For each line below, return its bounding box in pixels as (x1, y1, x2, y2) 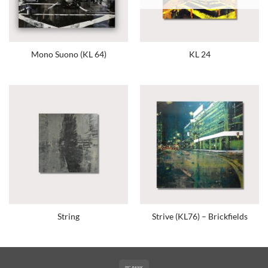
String (57, 212, 80, 222)
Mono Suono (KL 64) (31, 50, 106, 60)
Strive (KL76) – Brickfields (151, 212, 248, 222)
